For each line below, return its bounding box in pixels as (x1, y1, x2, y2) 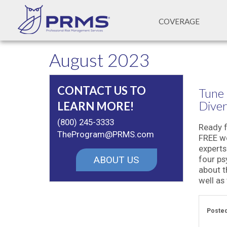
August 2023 (49, 49, 150, 71)
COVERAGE (158, 17, 200, 26)
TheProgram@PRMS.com (57, 129, 154, 139)
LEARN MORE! (57, 99, 134, 113)
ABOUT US (94, 154, 139, 166)
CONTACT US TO (57, 84, 146, 97)
